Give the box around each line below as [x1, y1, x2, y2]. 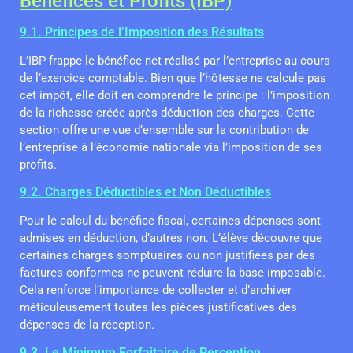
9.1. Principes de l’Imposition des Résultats [20, 24, 264, 39]
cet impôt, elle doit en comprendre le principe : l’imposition [20, 87, 329, 102]
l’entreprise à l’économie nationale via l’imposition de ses [20, 139, 322, 154]
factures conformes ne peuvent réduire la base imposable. [20, 266, 325, 281]
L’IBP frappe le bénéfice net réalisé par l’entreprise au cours [20, 53, 330, 68]
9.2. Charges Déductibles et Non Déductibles [20, 184, 271, 200]
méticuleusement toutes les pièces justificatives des [20, 300, 297, 315]
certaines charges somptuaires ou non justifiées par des [20, 248, 315, 263]
